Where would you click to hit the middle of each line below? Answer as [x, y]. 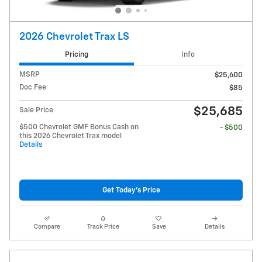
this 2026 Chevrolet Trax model [70, 136]
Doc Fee [33, 88]
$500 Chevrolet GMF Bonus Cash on [79, 127]
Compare [47, 227]
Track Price [103, 227]
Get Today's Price [131, 190]
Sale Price [36, 111]
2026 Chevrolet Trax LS [74, 37]
